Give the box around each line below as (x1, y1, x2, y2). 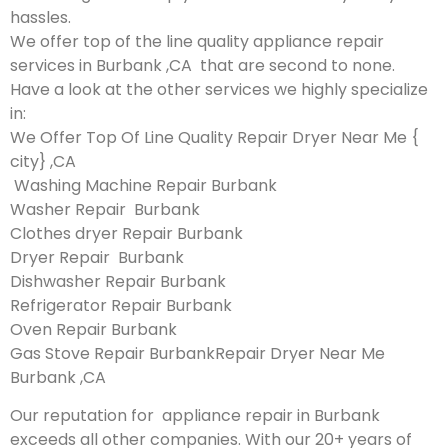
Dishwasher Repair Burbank (10, 269, 226, 293)
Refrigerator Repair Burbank (10, 293, 232, 317)
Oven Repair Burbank (10, 317, 177, 341)
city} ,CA (10, 149, 76, 173)
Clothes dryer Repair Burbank (10, 221, 243, 245)
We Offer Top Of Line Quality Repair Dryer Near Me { (10, 125, 419, 149)
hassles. (10, 5, 71, 29)
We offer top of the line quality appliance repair (10, 29, 384, 53)
